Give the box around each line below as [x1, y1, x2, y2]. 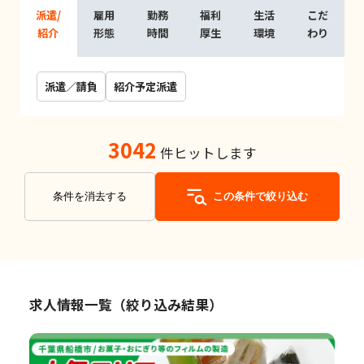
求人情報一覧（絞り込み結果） [28, 294, 223, 314]
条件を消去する [53, 190, 127, 203]
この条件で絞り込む [212, 190, 308, 203]
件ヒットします [156, 143, 257, 163]
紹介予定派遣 [114, 78, 178, 94]
